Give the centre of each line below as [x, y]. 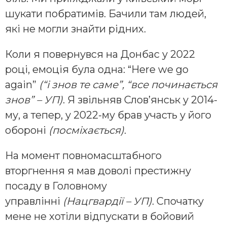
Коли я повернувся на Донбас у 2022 [100, 54]
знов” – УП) [34, 100]
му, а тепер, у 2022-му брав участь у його [108, 115]
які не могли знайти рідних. [75, 29]
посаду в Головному [56, 186]
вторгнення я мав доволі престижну [98, 171]
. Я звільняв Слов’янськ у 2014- [140, 100]
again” [22, 85]
